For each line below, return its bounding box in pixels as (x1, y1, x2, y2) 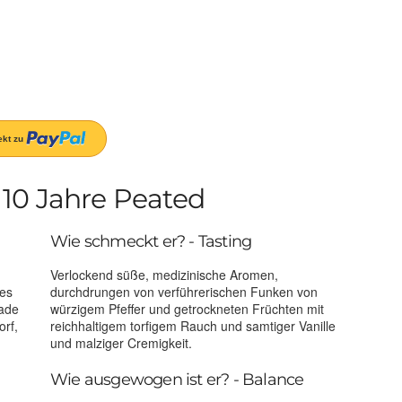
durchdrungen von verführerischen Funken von (49, 283, 318, 301)
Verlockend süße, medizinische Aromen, (49, 266, 278, 284)
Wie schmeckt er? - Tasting (49, 232, 252, 252)
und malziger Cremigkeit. (49, 334, 192, 353)
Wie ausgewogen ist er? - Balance (49, 370, 304, 390)
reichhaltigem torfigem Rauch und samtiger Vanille (49, 317, 336, 336)
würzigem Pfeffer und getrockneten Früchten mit (49, 300, 324, 319)
